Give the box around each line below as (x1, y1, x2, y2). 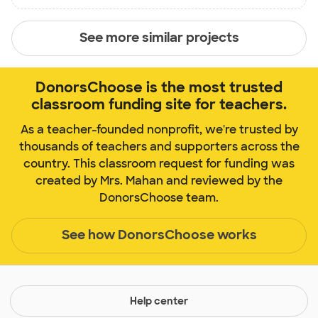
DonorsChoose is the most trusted (35, 77, 283, 97)
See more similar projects (79, 29, 239, 47)
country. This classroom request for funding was (23, 155, 295, 171)
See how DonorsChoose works (61, 226, 257, 244)
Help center (130, 294, 188, 307)
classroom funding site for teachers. (31, 94, 287, 114)
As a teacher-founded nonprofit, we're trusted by (20, 121, 298, 137)
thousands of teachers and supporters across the (18, 138, 300, 154)
